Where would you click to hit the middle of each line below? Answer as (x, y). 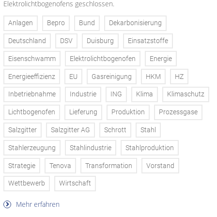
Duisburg (100, 41)
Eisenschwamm (32, 59)
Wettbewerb (27, 184)
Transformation (109, 166)
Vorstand (160, 166)
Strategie (22, 166)
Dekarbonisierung (135, 23)
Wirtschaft (75, 184)
